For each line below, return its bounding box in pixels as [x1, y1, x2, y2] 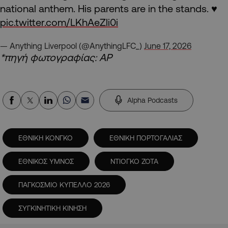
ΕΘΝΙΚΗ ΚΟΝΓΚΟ [18, 133, 73, 142]
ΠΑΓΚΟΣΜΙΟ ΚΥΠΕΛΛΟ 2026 [18, 180, 110, 189]
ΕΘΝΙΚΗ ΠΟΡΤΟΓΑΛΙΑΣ [109, 133, 182, 142]
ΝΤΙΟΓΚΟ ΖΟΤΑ [110, 157, 158, 165]
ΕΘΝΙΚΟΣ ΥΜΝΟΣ [18, 157, 74, 165]
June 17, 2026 [144, 41, 191, 50]
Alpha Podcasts [127, 96, 178, 104]
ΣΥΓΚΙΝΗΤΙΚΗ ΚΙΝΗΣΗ [18, 204, 87, 212]
